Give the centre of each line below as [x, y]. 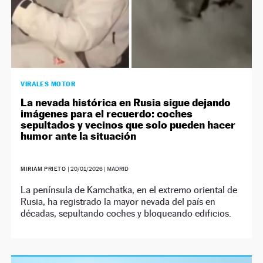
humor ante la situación [79, 136]
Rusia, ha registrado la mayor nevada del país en [118, 201]
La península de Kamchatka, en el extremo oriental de [129, 190]
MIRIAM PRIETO [43, 168]
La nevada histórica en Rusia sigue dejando [126, 102]
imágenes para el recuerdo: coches [107, 113]
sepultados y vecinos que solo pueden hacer [128, 124]
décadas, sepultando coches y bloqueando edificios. [126, 213]
